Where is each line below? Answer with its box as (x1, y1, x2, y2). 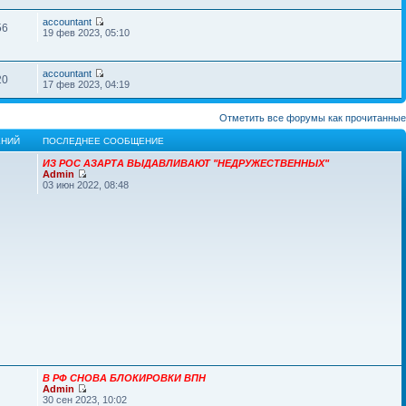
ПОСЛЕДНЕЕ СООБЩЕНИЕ (43, 136, 165, 146)
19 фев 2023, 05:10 (43, 27, 130, 38)
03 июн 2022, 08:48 (43, 179, 130, 190)
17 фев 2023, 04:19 (43, 79, 130, 90)
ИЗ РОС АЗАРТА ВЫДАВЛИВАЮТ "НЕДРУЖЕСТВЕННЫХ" (43, 158, 330, 169)
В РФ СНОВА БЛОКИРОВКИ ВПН (43, 372, 207, 383)
